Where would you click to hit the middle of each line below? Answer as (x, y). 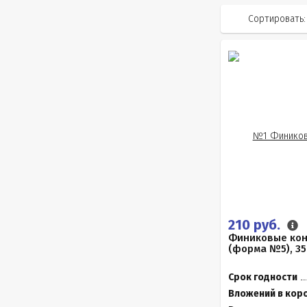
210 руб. (256, 225)
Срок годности (263, 277)
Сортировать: (277, 19)
